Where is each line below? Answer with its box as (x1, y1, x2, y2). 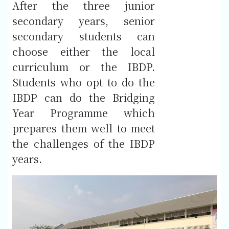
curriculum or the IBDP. (12, 59, 155, 75)
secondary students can (12, 29, 155, 44)
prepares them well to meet (12, 121, 155, 136)
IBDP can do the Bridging (12, 90, 155, 105)
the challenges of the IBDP (12, 136, 155, 151)
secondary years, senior (12, 13, 155, 29)
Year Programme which (12, 105, 155, 121)
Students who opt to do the (12, 75, 155, 90)
